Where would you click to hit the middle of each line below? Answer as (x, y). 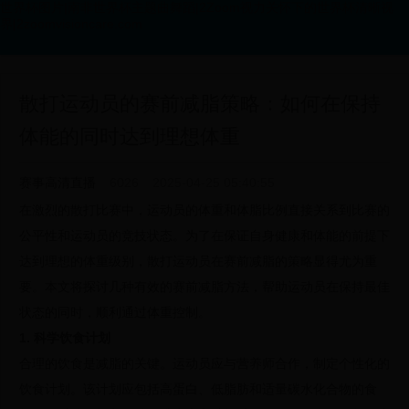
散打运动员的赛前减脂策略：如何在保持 (200, 104)
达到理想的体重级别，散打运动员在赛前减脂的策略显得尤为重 (198, 261)
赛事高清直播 (58, 183)
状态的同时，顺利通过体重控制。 (115, 312)
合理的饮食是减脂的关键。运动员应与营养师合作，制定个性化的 (204, 363)
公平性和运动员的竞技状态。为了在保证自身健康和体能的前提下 (204, 236)
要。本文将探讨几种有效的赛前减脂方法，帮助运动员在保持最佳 (204, 287)
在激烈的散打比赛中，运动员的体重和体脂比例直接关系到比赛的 (204, 210)
